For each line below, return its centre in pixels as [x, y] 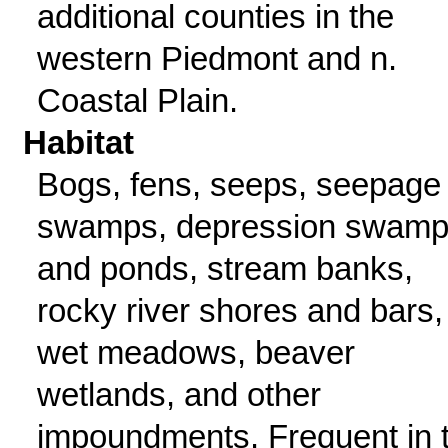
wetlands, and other [178, 394]
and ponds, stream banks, [224, 268]
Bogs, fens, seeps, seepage [238, 184]
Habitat [79, 142]
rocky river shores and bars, [239, 310]
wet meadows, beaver [195, 352]
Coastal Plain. [137, 100]
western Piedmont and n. [216, 58]
